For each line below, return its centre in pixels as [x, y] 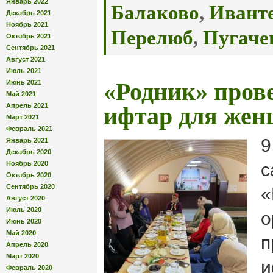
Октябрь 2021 [29, 36]
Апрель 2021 [27, 105]
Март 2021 [23, 117]
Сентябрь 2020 [30, 186]
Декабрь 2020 [29, 151]
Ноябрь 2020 [27, 163]
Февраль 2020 [29, 267]
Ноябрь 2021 [27, 24]
